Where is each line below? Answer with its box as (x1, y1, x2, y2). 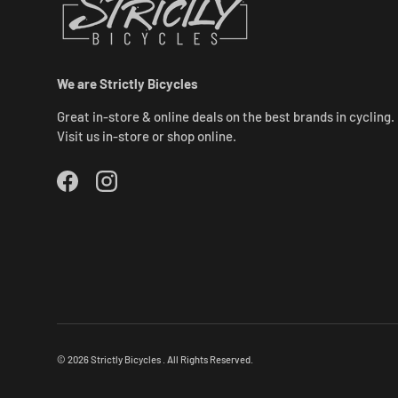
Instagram (105, 181, 165, 198)
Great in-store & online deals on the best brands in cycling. (57, 107, 394, 124)
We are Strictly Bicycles (57, 75, 198, 92)
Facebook (66, 181, 123, 198)
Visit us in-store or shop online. (57, 127, 236, 144)
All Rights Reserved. (167, 354, 253, 366)
